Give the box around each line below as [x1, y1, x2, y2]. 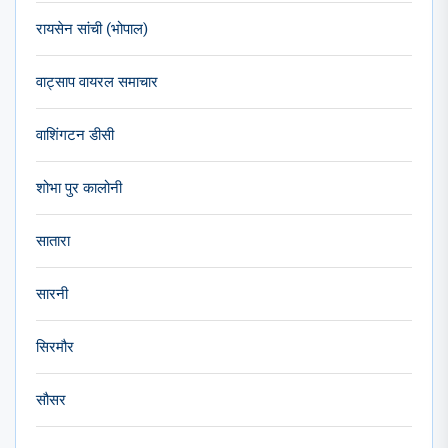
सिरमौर [36, 337, 74, 356]
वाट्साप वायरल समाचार [36, 72, 158, 91]
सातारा [36, 231, 70, 250]
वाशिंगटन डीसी [36, 125, 114, 144]
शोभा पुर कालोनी [36, 178, 122, 197]
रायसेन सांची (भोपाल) [36, 19, 148, 38]
